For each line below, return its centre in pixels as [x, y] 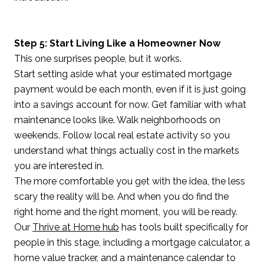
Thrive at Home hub [76, 227]
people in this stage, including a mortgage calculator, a [132, 243]
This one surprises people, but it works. [98, 59]
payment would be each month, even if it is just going [130, 90]
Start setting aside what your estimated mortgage [123, 74]
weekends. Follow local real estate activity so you [122, 136]
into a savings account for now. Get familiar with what [130, 105]
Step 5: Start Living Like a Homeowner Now [117, 44]
